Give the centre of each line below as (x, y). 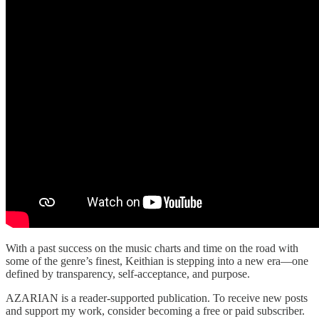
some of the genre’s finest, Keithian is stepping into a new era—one (157, 261)
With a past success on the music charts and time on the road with (152, 248)
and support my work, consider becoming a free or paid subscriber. (155, 310)
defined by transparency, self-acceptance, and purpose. (128, 273)
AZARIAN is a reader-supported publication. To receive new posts (157, 298)
